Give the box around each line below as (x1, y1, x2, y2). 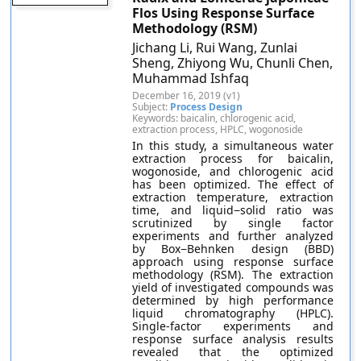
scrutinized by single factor (132, 215, 334, 230)
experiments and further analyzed (132, 228, 334, 243)
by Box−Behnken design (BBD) (132, 241, 334, 256)
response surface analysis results (132, 331, 334, 346)
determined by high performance (132, 293, 334, 308)
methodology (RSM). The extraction (132, 267, 334, 282)
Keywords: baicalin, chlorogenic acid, (132, 111, 297, 125)
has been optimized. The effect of (132, 176, 334, 192)
